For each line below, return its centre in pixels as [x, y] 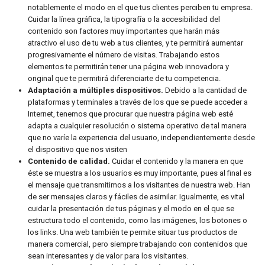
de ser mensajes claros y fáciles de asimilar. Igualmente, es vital [136, 197]
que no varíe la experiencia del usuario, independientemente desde [141, 138]
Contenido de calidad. [70, 161]
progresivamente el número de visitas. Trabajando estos [124, 55]
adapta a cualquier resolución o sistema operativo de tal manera [137, 126]
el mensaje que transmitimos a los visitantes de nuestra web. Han [139, 185]
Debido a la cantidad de [205, 90]
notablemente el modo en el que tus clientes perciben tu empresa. [140, 7]
